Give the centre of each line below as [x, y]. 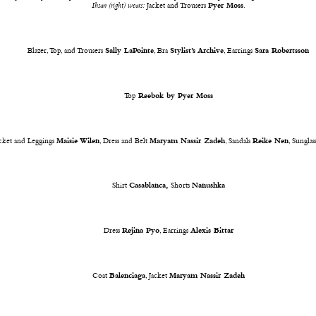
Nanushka [208, 186]
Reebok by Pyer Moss [175, 96]
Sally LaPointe [130, 51]
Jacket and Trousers [176, 6]
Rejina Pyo [140, 231]
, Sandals [239, 141]
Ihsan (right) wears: [118, 6]
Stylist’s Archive [197, 51]
